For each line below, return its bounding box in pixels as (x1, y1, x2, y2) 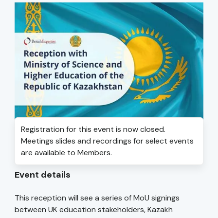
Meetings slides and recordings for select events (21, 136, 194, 146)
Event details (15, 169, 71, 181)
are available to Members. (21, 147, 112, 158)
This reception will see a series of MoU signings (15, 193, 180, 203)
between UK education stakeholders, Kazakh (15, 204, 173, 215)
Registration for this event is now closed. (21, 124, 165, 135)
